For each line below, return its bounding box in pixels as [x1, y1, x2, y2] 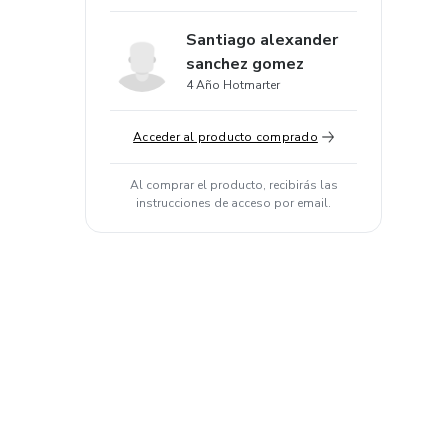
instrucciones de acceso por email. [136, 195, 331, 211]
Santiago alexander [186, 29, 338, 51]
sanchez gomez [186, 53, 304, 75]
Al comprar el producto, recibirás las [129, 177, 338, 193]
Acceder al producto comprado [133, 129, 318, 145]
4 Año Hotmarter [186, 77, 280, 93]
